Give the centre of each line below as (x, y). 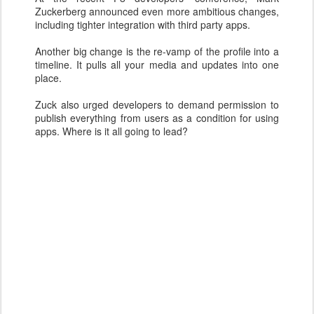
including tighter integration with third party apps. (143, 25)
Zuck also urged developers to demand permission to (157, 104)
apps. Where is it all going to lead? (111, 131)
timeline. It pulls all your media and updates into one (157, 64)
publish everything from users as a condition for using (157, 118)
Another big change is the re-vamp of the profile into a (157, 51)
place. (48, 78)
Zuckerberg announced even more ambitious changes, (157, 11)
